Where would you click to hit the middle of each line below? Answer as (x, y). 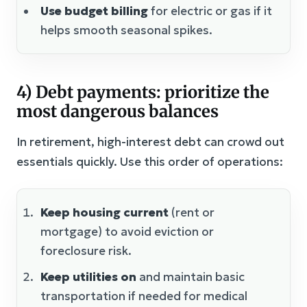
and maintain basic (191, 277)
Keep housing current (105, 213)
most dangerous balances (118, 112)
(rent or (192, 213)
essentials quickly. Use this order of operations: (150, 162)
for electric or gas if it (210, 11)
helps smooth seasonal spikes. (126, 30)
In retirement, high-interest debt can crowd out (150, 142)
